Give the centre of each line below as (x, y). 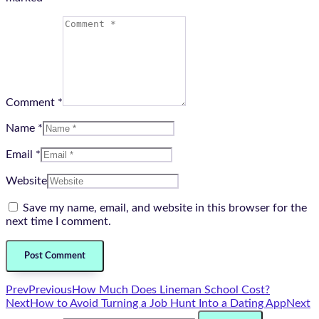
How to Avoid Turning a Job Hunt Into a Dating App (158, 303)
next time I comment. (58, 221)
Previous (50, 289)
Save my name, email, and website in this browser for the (165, 208)
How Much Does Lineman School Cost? (171, 289)
